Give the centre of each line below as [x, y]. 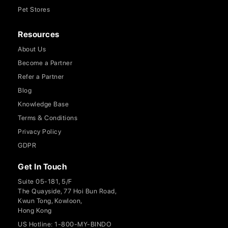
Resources [39, 34]
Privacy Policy [39, 132]
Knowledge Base [43, 104]
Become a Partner [45, 63]
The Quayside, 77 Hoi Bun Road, [67, 191]
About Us [32, 49]
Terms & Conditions [48, 118]
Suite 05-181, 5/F [45, 181]
